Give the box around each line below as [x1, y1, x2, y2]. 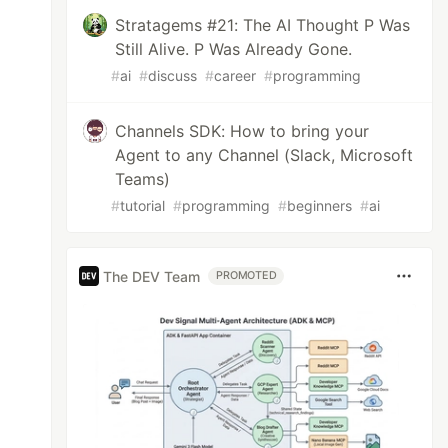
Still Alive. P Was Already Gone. [115, 39, 353, 59]
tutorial [120, 197, 166, 214]
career [214, 67, 257, 84]
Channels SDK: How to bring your [115, 121, 370, 141]
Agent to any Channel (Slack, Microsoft [115, 145, 414, 165]
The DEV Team [103, 267, 201, 285]
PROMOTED [216, 269, 277, 282]
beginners [287, 197, 353, 214]
